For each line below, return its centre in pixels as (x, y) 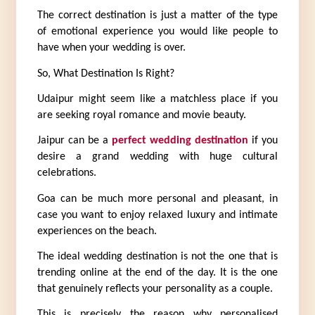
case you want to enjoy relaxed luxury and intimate (157, 215)
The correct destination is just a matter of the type (157, 16)
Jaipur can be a (74, 141)
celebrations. (66, 173)
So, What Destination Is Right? (105, 73)
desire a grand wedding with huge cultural (157, 157)
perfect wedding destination (180, 141)
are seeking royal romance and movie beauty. (141, 115)
